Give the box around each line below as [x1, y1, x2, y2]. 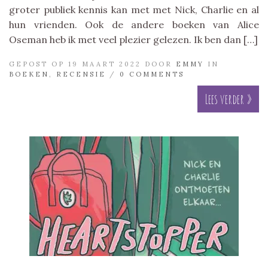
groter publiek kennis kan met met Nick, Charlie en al [9, 3, 259, 16]
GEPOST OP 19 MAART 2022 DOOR [9, 59, 176, 68]
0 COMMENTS [120, 69, 184, 78]
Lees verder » [205, 90, 252, 107]
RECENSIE [56, 69, 106, 78]
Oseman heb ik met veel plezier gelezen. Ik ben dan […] [9, 33, 258, 45]
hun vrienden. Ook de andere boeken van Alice [9, 18, 259, 31]
